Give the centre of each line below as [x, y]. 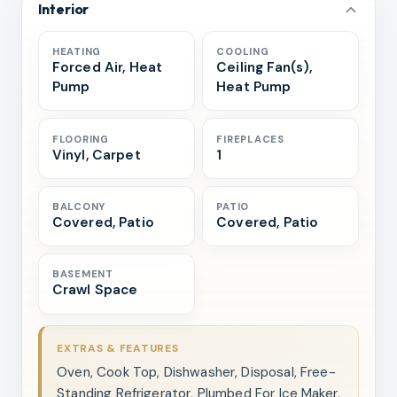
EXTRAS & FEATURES [118, 348]
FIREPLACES [251, 139]
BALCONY [79, 206]
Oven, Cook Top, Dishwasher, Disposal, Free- [196, 372]
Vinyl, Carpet [96, 155]
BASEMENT [83, 274]
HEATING [77, 52]
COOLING [243, 52]
